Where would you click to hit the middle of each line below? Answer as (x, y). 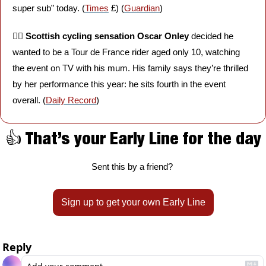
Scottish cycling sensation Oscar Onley (107, 36)
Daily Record (71, 100)
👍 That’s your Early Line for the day (133, 138)
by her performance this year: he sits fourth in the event (119, 84)
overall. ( (29, 100)
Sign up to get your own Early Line (133, 202)
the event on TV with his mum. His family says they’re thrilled (130, 68)
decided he (211, 36)
